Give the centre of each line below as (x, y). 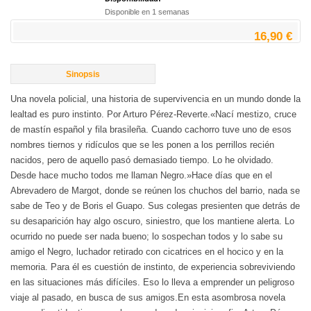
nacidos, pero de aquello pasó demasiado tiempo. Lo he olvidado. (142, 160)
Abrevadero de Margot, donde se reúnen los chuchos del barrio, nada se (155, 191)
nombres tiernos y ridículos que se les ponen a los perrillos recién (142, 145)
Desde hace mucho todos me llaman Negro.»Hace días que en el (141, 176)
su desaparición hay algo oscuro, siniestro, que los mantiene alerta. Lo (152, 221)
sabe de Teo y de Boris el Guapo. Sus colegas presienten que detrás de (155, 206)
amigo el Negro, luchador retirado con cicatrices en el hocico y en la (147, 252)
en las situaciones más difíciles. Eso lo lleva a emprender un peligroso (152, 283)
